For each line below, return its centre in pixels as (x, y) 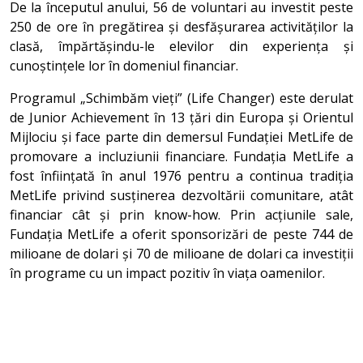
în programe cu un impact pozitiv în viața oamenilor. (167, 273)
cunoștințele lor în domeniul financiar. (124, 66)
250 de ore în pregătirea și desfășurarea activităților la (181, 27)
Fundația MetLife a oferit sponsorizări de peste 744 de (181, 234)
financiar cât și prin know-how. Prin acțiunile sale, (181, 215)
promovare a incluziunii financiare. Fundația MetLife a (181, 156)
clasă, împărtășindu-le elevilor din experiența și (181, 46)
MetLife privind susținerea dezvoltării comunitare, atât (181, 195)
